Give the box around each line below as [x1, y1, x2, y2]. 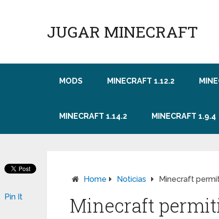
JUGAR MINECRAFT [47, 21, 198, 42]
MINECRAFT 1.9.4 [152, 111, 216, 121]
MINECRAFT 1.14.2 [59, 111, 127, 121]
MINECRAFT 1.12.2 [107, 76, 175, 86]
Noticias [117, 175, 146, 184]
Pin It [4, 192, 22, 201]
